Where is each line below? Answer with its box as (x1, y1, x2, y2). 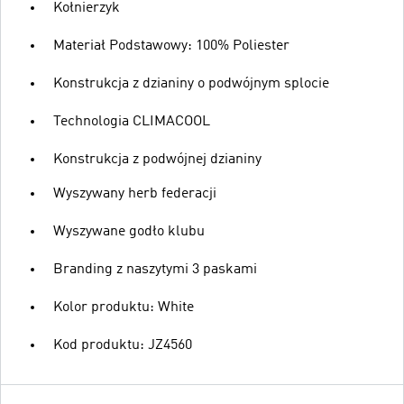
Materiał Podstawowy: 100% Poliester (53, 38, 289, 53)
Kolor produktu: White (53, 299, 194, 315)
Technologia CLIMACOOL (53, 114, 210, 129)
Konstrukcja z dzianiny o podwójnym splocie (53, 76, 329, 91)
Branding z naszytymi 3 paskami (53, 262, 257, 277)
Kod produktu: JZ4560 (53, 337, 192, 353)
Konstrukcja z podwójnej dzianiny (53, 151, 262, 167)
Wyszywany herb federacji (53, 186, 216, 201)
